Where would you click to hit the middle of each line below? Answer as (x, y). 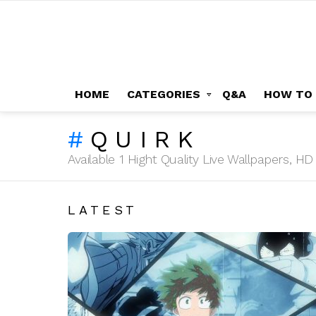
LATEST (103, 209)
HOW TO (288, 94)
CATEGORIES (164, 94)
